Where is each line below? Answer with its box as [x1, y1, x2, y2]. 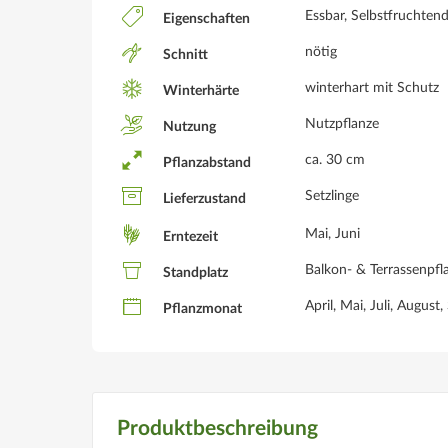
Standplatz [160, 266, 228, 281]
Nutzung [160, 120, 216, 135]
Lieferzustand [160, 192, 246, 207]
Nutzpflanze [305, 117, 379, 131]
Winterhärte [160, 84, 239, 99]
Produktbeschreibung [117, 418, 318, 439]
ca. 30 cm [305, 153, 365, 167]
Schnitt [160, 48, 208, 63]
